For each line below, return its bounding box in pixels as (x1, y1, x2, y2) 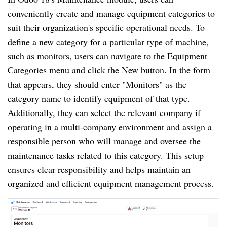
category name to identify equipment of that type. (8, 92, 190, 104)
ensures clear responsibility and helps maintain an (8, 163, 191, 175)
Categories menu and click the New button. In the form (8, 63, 210, 76)
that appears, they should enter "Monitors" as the (8, 78, 186, 90)
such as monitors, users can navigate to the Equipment (8, 49, 207, 62)
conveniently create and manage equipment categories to (8, 7, 215, 19)
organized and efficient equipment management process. (8, 177, 214, 190)
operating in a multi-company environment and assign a (8, 120, 212, 133)
